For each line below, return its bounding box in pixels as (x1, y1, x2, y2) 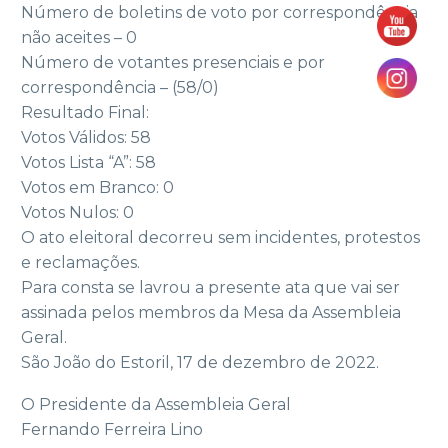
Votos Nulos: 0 (21, 202, 134, 222)
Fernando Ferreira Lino (21, 420, 203, 440)
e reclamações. (21, 252, 140, 272)
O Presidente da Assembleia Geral (21, 395, 291, 415)
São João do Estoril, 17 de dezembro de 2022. (21, 352, 379, 372)
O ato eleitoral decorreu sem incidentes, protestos (21, 227, 420, 247)
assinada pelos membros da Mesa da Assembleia (21, 302, 401, 322)
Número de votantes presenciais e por (21, 52, 325, 72)
